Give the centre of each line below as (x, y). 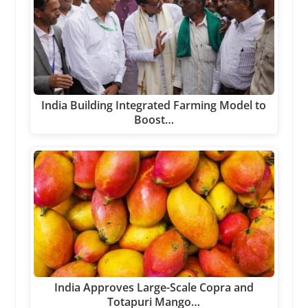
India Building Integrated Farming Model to (154, 106)
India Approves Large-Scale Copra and (154, 287)
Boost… (154, 120)
